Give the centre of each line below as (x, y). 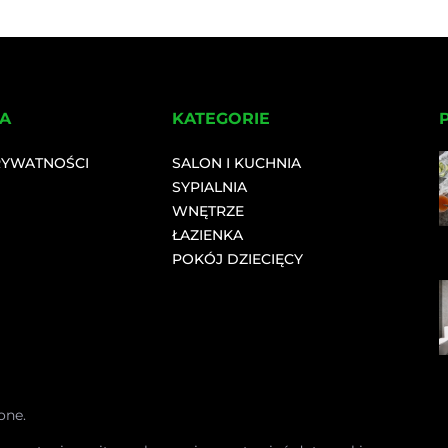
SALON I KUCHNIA (237, 163)
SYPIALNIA (210, 187)
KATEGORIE (221, 119)
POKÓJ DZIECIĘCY (238, 259)
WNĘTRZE (208, 211)
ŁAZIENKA (208, 235)
